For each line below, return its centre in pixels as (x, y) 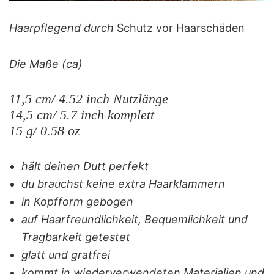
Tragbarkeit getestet (76, 237)
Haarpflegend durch (61, 28)
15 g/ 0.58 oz (45, 130)
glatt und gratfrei (66, 254)
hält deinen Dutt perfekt (85, 166)
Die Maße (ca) (46, 64)
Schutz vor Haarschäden (179, 28)
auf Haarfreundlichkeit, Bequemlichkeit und (135, 219)
